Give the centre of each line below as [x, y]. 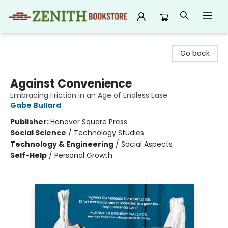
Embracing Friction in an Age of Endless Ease [89, 95]
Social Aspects [147, 144]
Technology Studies [109, 133]
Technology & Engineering [62, 144]
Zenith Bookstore [37, 42]
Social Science [38, 133]
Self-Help [28, 155]
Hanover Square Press [89, 122]
